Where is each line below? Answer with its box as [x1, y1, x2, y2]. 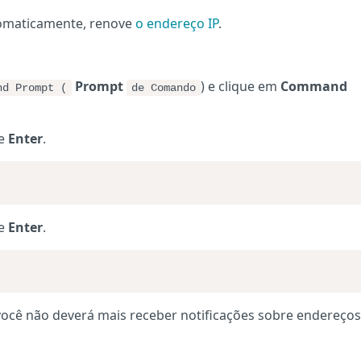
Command [280, 77, 347, 95]
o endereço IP [135, 15, 218, 32]
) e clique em [201, 77, 280, 95]
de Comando [131, 81, 196, 94]
